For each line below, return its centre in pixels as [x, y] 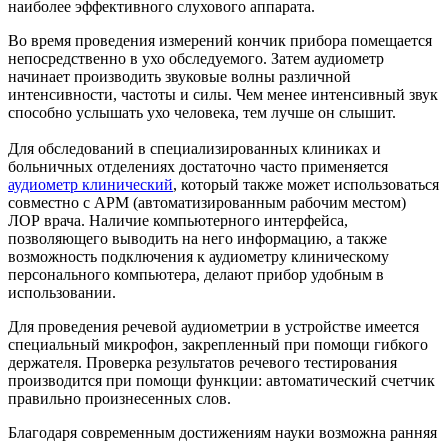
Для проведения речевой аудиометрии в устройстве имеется [213, 326]
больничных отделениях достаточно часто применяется [198, 166]
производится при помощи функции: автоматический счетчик [221, 380]
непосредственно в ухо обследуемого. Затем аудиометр [196, 58]
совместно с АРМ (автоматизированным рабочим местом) [207, 202]
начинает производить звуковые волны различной [179, 76]
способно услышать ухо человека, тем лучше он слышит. [202, 112]
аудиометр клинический [90, 184]
